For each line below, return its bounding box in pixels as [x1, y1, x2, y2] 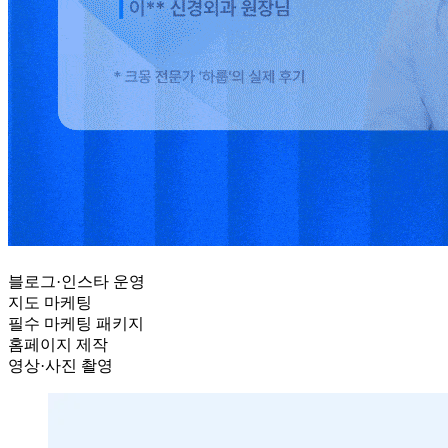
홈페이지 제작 [8, 336, 108, 354]
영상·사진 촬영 [8, 357, 113, 375]
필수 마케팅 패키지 [8, 315, 144, 333]
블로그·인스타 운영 [8, 273, 145, 291]
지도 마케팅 [8, 294, 92, 312]
